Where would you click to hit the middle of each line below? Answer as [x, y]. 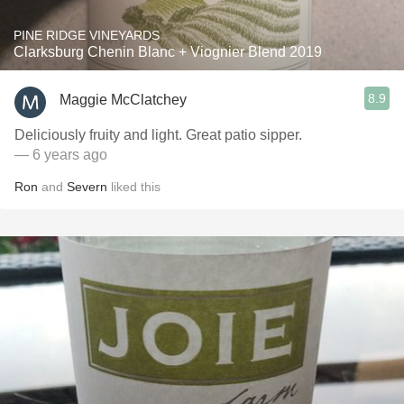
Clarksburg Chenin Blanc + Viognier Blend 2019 [168, 52]
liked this [134, 187]
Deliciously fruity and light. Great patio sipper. [158, 135]
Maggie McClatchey [123, 99]
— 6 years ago [61, 155]
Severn [87, 187]
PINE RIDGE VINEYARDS [87, 35]
